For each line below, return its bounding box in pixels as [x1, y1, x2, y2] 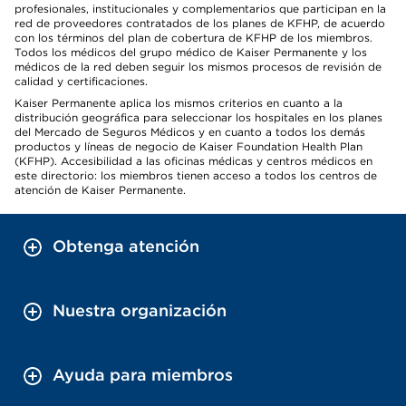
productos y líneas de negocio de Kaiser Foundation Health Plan [14, 140, 362, 153]
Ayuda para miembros [53, 365, 233, 384]
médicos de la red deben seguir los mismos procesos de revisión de [14, 60, 382, 73]
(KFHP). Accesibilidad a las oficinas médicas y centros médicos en [14, 154, 372, 168]
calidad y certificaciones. [14, 74, 148, 88]
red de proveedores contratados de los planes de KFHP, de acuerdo [14, 16, 385, 30]
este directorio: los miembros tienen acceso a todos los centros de [14, 169, 377, 182]
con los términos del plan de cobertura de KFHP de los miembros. [14, 31, 372, 44]
